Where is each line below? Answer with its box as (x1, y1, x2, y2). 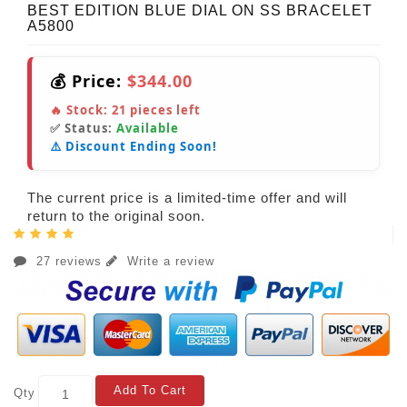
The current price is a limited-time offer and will (27, 189, 347, 205)
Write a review (123, 253, 214, 268)
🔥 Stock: (50, 101, 112, 118)
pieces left (126, 101, 201, 118)
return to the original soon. (27, 207, 205, 223)
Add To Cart (114, 382, 186, 397)
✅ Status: (50, 119, 116, 136)
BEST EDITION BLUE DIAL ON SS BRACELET (27, 2, 372, 18)
